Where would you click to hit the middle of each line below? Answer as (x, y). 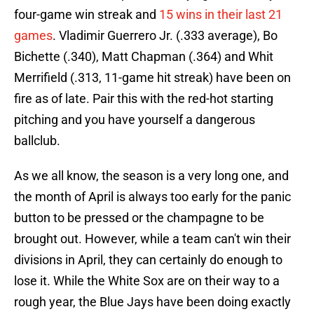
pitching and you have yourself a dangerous (135, 120)
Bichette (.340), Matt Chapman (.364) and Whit (144, 57)
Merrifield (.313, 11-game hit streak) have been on (152, 78)
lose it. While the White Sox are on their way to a (147, 281)
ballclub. (37, 141)
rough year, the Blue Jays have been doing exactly (152, 302)
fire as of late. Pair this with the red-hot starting (144, 99)
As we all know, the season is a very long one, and (151, 176)
